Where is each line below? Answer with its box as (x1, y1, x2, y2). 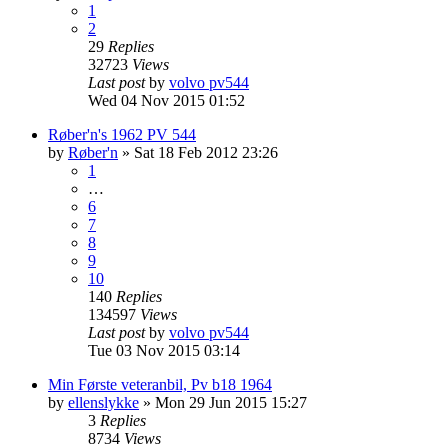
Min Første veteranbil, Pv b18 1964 (48, 375, 272, 393)
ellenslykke (68, 393, 139, 411)
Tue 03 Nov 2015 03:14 (88, 341, 240, 359)
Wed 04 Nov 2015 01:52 (88, 91, 245, 109)
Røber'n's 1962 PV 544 (48, 125, 196, 143)
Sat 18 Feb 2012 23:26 (134, 143, 278, 161)
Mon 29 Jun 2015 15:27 (155, 393, 307, 411)
